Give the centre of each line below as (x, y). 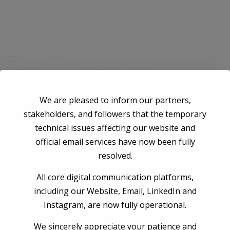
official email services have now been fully (115, 141)
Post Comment (61, 120)
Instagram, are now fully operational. (115, 205)
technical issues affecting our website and (115, 128)
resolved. (115, 155)
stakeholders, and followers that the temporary (115, 114)
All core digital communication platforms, (115, 177)
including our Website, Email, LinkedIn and (115, 191)
